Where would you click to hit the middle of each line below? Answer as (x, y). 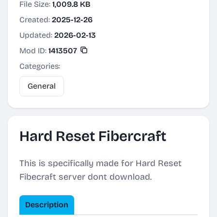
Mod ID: (34, 51)
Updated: (37, 35)
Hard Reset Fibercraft (93, 136)
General (42, 86)
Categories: (40, 66)
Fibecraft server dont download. (85, 177)
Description (47, 205)
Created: (36, 20)
